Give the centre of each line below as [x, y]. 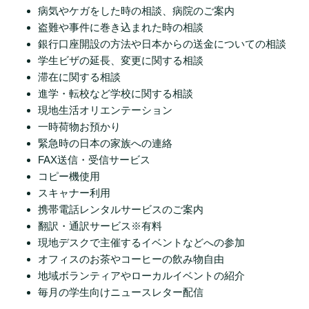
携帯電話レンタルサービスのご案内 [121, 210]
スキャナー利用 [74, 193]
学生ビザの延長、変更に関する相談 [121, 61]
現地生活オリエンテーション [105, 110]
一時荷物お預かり [79, 127]
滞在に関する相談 [79, 77]
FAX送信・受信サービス [94, 160]
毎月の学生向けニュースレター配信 [126, 292]
